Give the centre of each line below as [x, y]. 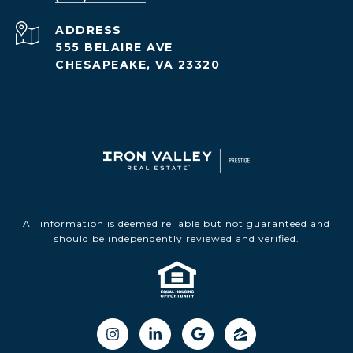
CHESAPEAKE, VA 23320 [137, 65]
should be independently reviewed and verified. [176, 239]
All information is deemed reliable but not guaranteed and [176, 224]
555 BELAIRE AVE [114, 48]
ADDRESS [89, 30]
